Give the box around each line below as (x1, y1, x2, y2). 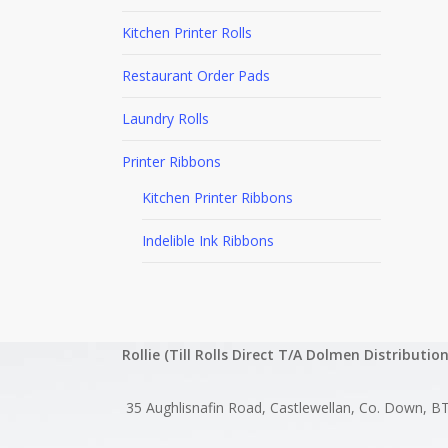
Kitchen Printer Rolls (122, 23, 252, 42)
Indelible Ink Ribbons (142, 231, 274, 250)
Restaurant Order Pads (122, 66, 270, 85)
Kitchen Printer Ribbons (142, 188, 293, 207)
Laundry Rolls (122, 109, 209, 128)
